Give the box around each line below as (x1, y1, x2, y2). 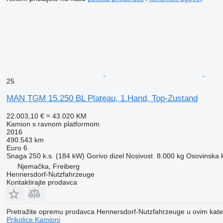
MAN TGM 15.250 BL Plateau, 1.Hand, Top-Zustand (6, 94, 198, 104)
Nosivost (125, 152, 153, 160)
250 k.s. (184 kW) (28, 152, 85, 160)
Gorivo (86, 152, 108, 160)
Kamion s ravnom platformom (6, 120, 100, 128)
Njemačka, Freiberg (17, 162, 80, 171)
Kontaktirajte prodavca (6, 178, 77, 187)
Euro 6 (6, 144, 27, 152)
